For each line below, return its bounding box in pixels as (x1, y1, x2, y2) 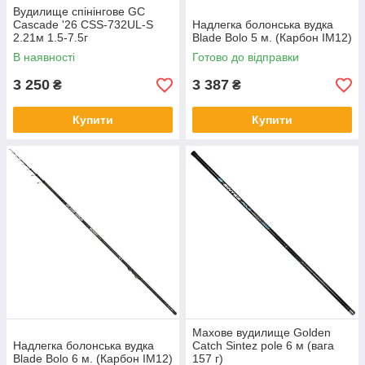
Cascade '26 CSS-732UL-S (13, 18, 153, 32)
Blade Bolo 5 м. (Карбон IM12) (192, 31, 352, 45)
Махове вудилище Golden (192, 326, 331, 340)
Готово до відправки (192, 51, 299, 64)
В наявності (13, 51, 75, 64)
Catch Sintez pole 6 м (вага (192, 339, 334, 353)
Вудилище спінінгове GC (13, 5, 145, 19)
